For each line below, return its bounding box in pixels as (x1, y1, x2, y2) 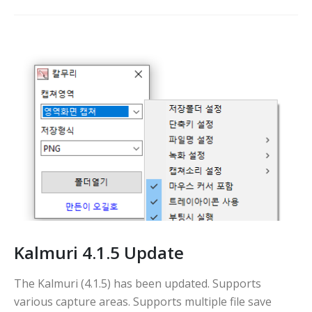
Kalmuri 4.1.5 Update (14, 241, 184, 265)
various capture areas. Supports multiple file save (14, 294, 272, 310)
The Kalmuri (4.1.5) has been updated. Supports (14, 276, 261, 292)
